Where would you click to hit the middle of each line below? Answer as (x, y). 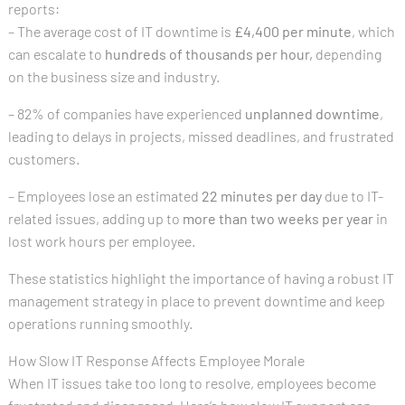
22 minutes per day (261, 195)
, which (373, 31)
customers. (43, 158)
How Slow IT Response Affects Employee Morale (156, 360)
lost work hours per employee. (101, 240)
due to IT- (352, 195)
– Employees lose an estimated (104, 195)
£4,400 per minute (292, 31)
